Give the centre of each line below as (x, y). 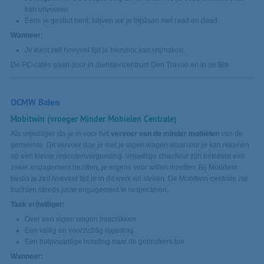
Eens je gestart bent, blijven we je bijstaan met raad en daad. (122, 20)
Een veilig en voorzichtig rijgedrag (79, 231)
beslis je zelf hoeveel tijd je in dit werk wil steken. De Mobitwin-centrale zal (129, 179)
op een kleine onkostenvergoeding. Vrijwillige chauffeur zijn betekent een (128, 156)
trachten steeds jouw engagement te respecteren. (90, 190)
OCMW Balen (35, 102)
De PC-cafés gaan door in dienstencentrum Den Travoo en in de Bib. (120, 65)
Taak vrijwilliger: (37, 205)
